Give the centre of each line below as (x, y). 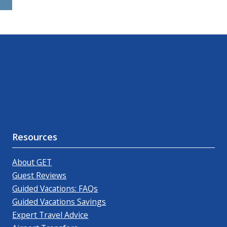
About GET (32, 162)
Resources (35, 137)
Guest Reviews (40, 175)
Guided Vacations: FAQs (55, 188)
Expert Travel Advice (50, 215)
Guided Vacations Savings (59, 201)
